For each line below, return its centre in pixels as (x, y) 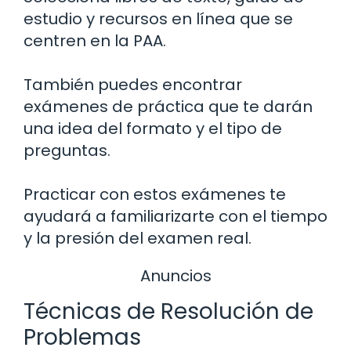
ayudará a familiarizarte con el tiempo (175, 216)
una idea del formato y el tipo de (153, 128)
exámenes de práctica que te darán (168, 106)
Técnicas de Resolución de (168, 312)
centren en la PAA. (95, 40)
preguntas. (67, 150)
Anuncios (175, 275)
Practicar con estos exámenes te (155, 194)
